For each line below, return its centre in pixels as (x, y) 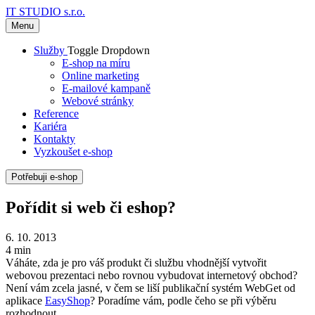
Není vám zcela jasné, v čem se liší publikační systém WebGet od (150, 288)
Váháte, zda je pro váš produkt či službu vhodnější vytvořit (136, 262)
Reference (56, 114)
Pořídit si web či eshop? (91, 207)
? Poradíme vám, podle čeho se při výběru (183, 300)
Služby (51, 50)
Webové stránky (98, 101)
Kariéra (50, 126)
